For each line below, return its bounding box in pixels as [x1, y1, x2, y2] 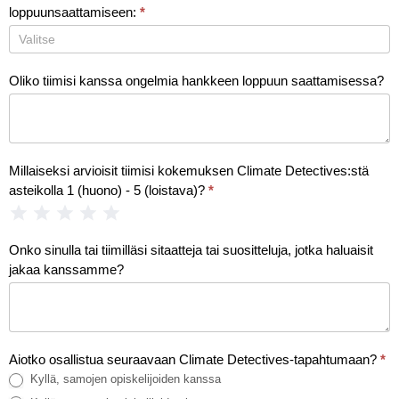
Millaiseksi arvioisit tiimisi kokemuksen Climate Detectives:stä [9, 163, 369, 179]
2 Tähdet [32, 202, 102, 223]
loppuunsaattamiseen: [9, 4, 140, 20]
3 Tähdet [55, 202, 126, 223]
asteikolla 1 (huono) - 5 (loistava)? [9, 183, 208, 199]
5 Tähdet [102, 202, 172, 223]
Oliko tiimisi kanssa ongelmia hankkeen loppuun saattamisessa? [9, 73, 387, 89]
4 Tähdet [78, 202, 149, 223]
